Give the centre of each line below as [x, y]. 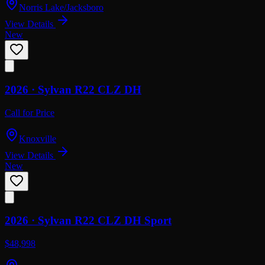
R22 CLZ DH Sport [123, 221]
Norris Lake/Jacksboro [61, 8]
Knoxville [38, 138]
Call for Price [30, 112]
